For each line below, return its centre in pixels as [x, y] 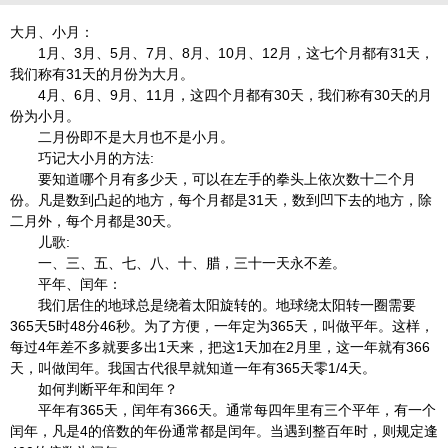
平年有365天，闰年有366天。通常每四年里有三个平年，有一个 [223, 410]
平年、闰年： [66, 284]
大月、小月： [52, 32]
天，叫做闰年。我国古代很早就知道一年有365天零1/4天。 [193, 368]
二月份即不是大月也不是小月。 [122, 137]
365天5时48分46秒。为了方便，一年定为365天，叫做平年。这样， [222, 326]
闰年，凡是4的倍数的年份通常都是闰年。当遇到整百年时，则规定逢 [224, 431]
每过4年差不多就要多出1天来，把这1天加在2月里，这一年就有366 [220, 347]
